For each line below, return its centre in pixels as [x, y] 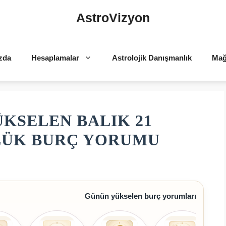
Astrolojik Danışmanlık [152, 58]
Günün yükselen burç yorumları [140, 196]
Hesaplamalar [55, 58]
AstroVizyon [113, 18]
